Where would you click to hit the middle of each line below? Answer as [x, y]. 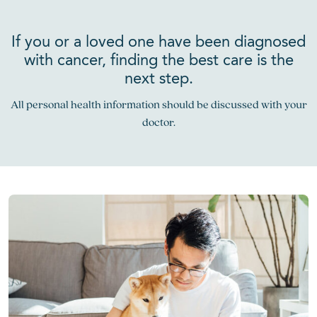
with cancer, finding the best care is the [158, 61]
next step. [158, 79]
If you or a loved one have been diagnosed [158, 42]
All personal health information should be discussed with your [158, 104]
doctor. [158, 122]
